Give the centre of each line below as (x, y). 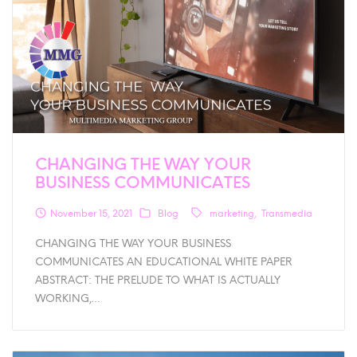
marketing (231, 213)
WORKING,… (68, 298)
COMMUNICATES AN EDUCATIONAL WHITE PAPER (164, 261)
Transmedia (287, 213)
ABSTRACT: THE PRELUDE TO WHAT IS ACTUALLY (158, 279)
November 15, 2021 (92, 213)
